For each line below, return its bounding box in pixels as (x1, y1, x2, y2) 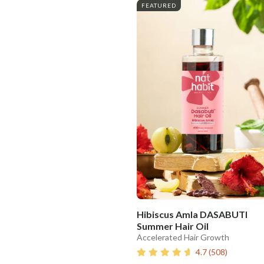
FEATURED (141, 2, 176, 9)
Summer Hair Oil (137, 220, 209, 232)
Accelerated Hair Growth (137, 232, 229, 243)
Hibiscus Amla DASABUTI (137, 209, 247, 220)
